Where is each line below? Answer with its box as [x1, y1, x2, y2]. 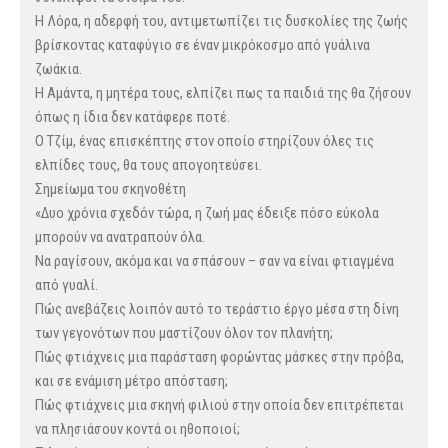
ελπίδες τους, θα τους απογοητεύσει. [35, 156, 262, 175]
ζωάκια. [35, 60, 82, 79]
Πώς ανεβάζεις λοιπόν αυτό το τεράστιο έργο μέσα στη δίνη [35, 300, 399, 319]
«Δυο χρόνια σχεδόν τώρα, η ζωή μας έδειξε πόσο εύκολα [35, 204, 379, 223]
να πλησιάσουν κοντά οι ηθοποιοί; [35, 420, 240, 439]
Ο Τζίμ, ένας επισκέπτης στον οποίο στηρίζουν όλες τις [35, 132, 374, 151]
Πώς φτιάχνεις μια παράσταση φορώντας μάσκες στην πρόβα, [35, 348, 404, 367]
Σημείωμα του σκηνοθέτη [35, 180, 186, 199]
